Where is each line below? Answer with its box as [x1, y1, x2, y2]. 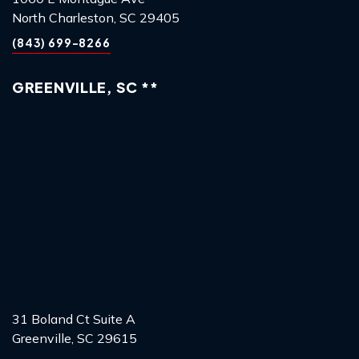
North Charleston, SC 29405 [12, 10, 179, 26]
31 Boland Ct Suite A [12, 311, 135, 328]
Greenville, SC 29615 [12, 330, 137, 347]
